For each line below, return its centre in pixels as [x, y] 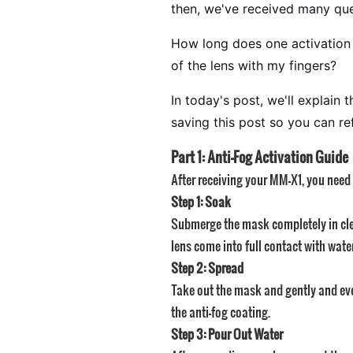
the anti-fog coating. [221, 312]
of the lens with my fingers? [254, 65]
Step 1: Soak [201, 202]
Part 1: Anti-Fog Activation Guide [260, 157]
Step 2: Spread [207, 268]
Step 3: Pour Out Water [227, 334]
